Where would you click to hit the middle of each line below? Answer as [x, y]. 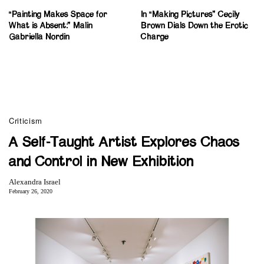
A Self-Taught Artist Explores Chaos [124, 142]
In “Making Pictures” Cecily [190, 14]
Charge [155, 37]
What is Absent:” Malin [51, 26]
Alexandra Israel [35, 181]
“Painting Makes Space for [58, 14]
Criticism [26, 120]
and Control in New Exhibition [101, 162]
